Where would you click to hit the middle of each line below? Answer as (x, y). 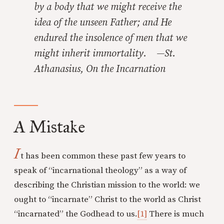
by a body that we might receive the (108, 7)
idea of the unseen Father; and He (103, 23)
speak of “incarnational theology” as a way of (100, 171)
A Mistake (49, 127)
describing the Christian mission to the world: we (107, 185)
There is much (175, 214)
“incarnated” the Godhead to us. (75, 214)
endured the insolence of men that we (110, 38)
